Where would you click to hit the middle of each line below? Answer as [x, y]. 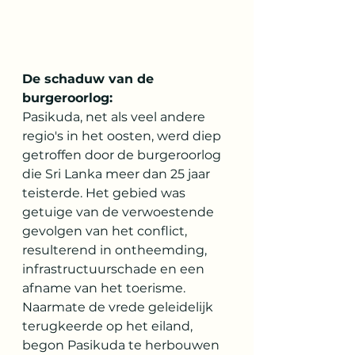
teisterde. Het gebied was [105, 193]
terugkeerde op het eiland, [109, 326]
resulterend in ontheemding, [116, 250]
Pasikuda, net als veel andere [115, 117]
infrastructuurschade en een [115, 269]
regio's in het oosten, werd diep [123, 136]
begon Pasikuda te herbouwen [122, 345]
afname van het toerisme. [105, 288]
